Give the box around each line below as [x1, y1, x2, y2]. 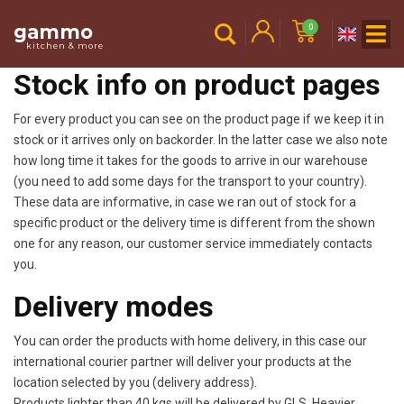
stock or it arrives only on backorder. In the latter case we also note [14, 133, 388, 147]
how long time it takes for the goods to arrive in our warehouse [14, 153, 368, 168]
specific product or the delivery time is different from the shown [14, 216, 375, 230]
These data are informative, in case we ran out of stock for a [14, 195, 356, 209]
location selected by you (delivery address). [14, 375, 257, 390]
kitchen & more [26, 40, 104, 50]
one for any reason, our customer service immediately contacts [14, 236, 372, 251]
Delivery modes [14, 289, 214, 324]
